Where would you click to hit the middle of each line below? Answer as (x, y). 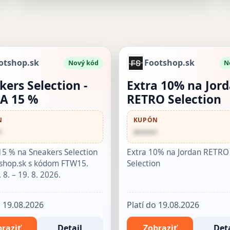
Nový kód (83, 63)
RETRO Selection (174, 99)
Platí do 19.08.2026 (163, 205)
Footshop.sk (170, 63)
